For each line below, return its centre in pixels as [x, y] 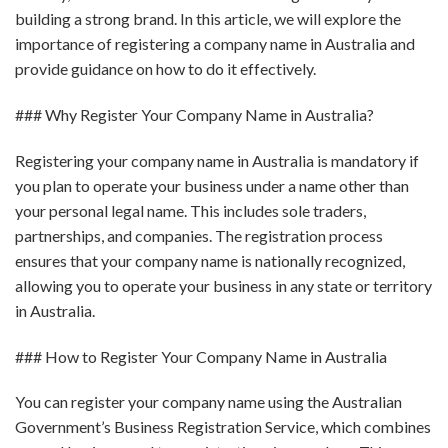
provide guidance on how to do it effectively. [165, 69]
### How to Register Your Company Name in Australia [201, 356]
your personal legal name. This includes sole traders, [190, 210]
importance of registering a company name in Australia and [215, 44]
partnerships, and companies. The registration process [199, 235]
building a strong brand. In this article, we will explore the [208, 19]
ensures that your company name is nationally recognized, [210, 260]
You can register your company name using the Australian [208, 402]
